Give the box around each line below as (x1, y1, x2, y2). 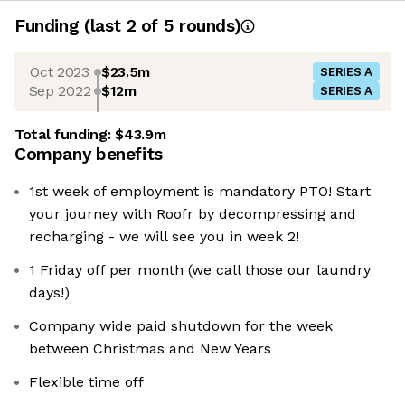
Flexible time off (29, 373, 144, 391)
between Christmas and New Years (29, 340, 271, 358)
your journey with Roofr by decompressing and (29, 205, 356, 223)
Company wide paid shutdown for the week (29, 317, 333, 335)
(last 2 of (83, 15, 164, 37)
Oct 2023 (30, 62, 89, 80)
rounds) (174, 15, 241, 37)
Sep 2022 (28, 81, 91, 99)
